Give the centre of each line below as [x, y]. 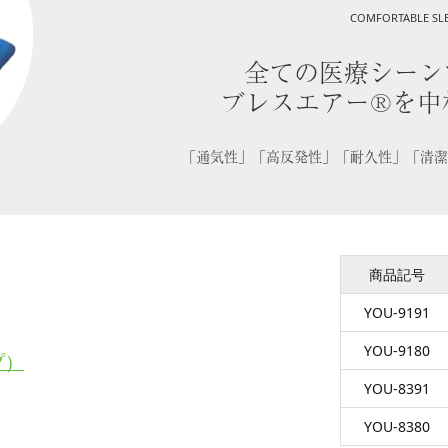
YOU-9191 [396, 312]
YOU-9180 [396, 350]
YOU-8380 [396, 426]
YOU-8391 [396, 388]
